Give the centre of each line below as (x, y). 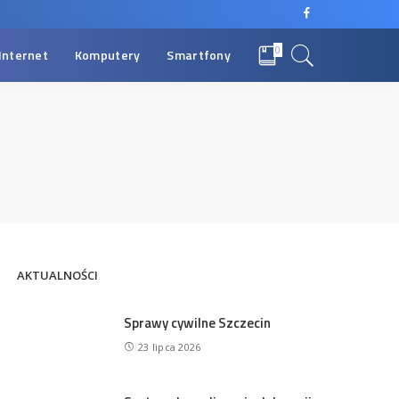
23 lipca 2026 (169, 346)
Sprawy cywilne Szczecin (198, 322)
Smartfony (199, 55)
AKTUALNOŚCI (58, 275)
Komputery (107, 55)
